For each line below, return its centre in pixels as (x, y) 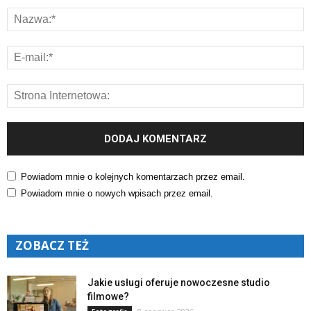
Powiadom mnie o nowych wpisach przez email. (117, 193)
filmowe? (108, 296)
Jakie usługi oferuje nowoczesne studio (179, 282)
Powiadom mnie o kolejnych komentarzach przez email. (133, 176)
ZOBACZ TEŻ (52, 245)
